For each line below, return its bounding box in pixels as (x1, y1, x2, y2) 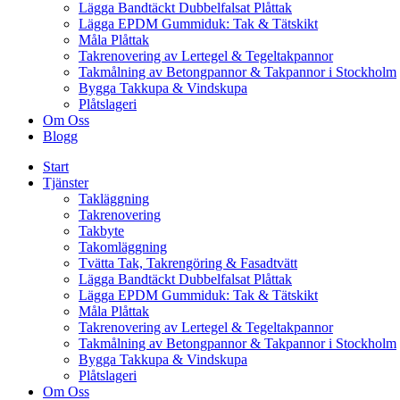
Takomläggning (79, 239, 167, 254)
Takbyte (79, 223, 124, 238)
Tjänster (43, 175, 88, 190)
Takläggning (79, 191, 149, 206)
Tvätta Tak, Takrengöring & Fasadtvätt (79, 255, 297, 271)
